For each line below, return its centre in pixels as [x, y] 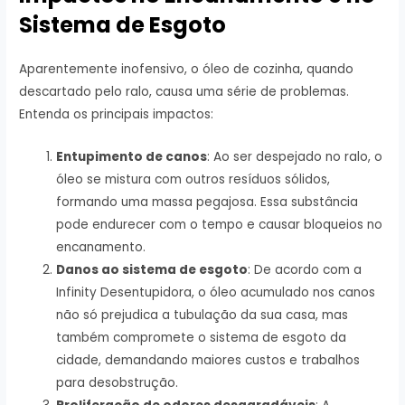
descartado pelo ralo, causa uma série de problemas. [184, 92]
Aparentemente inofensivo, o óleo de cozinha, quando [187, 70]
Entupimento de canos [132, 157]
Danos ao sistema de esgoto [152, 270]
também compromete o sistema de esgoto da [202, 338]
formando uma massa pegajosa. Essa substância [207, 202]
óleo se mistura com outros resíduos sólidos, [193, 180]
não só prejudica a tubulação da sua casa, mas [202, 316]
